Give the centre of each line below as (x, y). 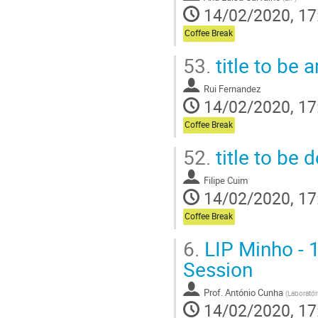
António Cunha (254, 292)
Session (218, 269)
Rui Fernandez (232, 88)
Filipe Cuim (226, 180)
